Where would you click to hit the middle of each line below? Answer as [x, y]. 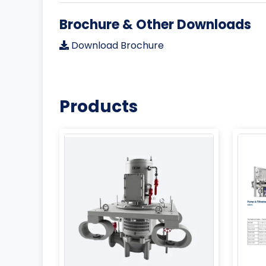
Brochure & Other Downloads [155, 24]
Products [99, 106]
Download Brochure [116, 45]
